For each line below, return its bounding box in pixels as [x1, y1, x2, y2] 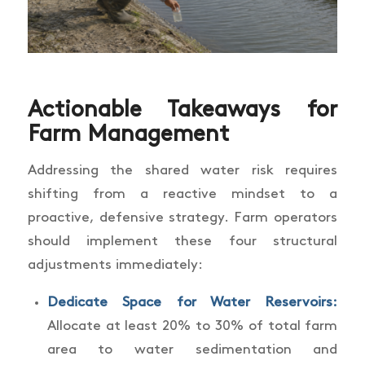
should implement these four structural [27, 234, 338, 248]
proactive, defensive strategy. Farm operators [27, 210, 338, 224]
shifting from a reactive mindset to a [27, 187, 338, 200]
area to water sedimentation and [46, 343, 338, 357]
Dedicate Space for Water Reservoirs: [46, 296, 338, 310]
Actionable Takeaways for [27, 99, 338, 121]
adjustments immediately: [27, 257, 203, 271]
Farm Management [27, 124, 229, 146]
